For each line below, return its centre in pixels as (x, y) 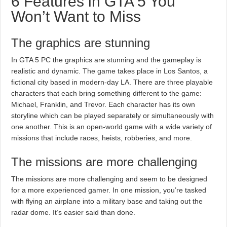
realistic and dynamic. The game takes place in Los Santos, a (110, 71)
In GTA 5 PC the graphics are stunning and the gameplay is (106, 60)
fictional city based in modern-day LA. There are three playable (112, 82)
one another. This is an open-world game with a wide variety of (112, 126)
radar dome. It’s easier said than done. (73, 212)
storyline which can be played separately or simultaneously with (113, 115)
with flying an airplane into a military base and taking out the (107, 201)
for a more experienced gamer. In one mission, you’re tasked (109, 190)
